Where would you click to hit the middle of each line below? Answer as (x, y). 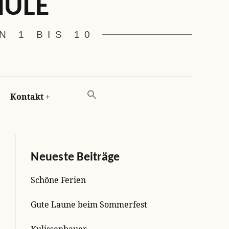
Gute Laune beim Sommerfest (89, 204)
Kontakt (27, 96)
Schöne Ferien (59, 180)
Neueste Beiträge (75, 157)
